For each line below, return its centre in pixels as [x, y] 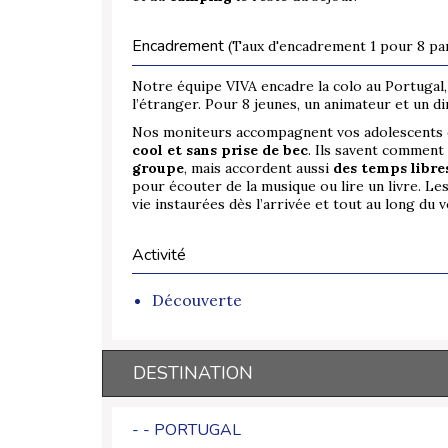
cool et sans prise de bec [220, 150]
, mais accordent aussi [258, 168]
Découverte [197, 300]
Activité [159, 255]
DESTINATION [193, 373]
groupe [158, 168]
